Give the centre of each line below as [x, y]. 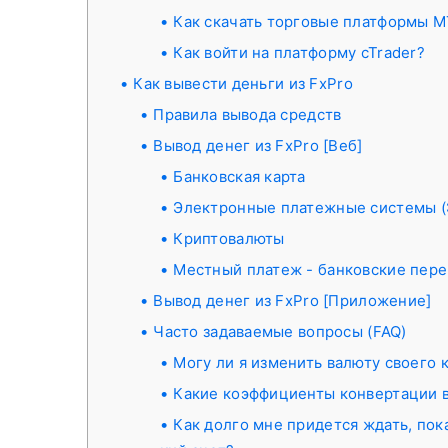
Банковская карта [239, 176]
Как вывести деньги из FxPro [243, 83]
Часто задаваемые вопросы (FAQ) [280, 331]
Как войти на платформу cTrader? [299, 52]
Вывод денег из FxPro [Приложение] [292, 300]
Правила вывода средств [247, 114]
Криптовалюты [229, 238]
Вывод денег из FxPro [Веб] [258, 145]
